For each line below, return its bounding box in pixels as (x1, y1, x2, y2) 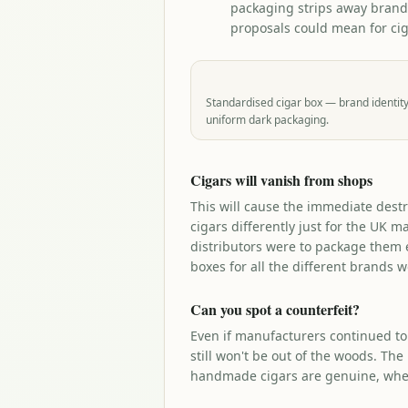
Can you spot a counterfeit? (190, 299, 360, 320)
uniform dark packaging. (206, 112, 329, 127)
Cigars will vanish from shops (190, 169, 372, 190)
